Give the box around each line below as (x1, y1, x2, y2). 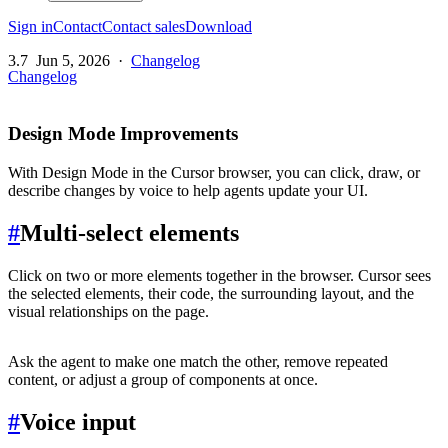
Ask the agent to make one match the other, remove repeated (8, 352, 388, 370)
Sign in (8, 18, 53, 36)
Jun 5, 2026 (36, 52, 110, 70)
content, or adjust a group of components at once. (8, 370, 318, 388)
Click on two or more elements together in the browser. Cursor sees (8, 266, 431, 284)
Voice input (20, 408, 136, 435)
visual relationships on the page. (8, 302, 209, 320)
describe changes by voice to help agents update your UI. (8, 181, 368, 199)
